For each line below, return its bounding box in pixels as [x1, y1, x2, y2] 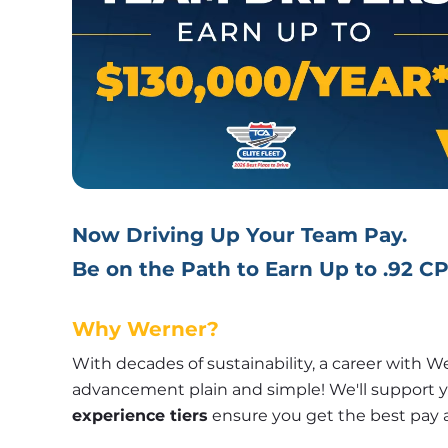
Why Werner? [72, 316, 219, 341]
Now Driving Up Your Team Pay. [72, 222, 407, 247]
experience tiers [72, 405, 208, 425]
